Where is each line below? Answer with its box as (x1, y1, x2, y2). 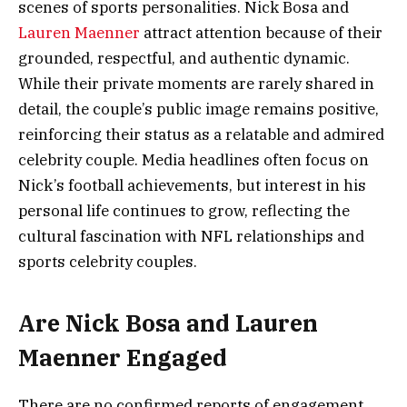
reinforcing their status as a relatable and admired (18, 124, 384, 145)
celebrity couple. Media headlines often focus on (18, 150, 369, 171)
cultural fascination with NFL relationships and (18, 226, 364, 247)
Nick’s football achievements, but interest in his (18, 175, 366, 196)
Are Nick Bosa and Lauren (18, 307, 318, 338)
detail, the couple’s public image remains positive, (18, 99, 379, 120)
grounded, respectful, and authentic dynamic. (18, 48, 350, 69)
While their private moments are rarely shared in (18, 74, 374, 94)
